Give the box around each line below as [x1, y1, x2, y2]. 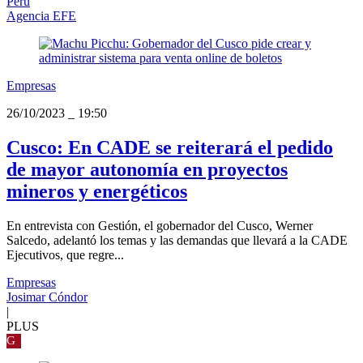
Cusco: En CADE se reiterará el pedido [6, 137, 333, 159]
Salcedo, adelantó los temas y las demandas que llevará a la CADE [6, 233, 348, 248]
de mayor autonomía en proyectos [6, 159, 288, 181]
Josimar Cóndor [6, 290, 88, 305]
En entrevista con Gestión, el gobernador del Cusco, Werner [6, 219, 313, 233]
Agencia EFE [6, 9, 76, 23]
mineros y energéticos [6, 181, 187, 203]
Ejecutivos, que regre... [6, 248, 124, 263]
